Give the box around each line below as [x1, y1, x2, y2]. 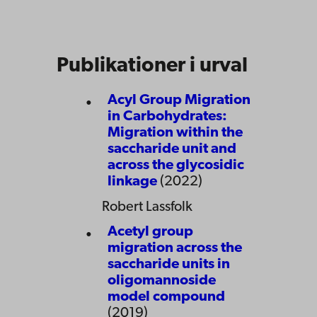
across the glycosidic [108, 158, 244, 173]
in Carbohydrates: [108, 110, 227, 125]
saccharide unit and [108, 142, 236, 157]
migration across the [108, 241, 242, 256]
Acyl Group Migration [108, 93, 250, 108]
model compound [108, 290, 225, 305]
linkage [108, 175, 160, 190]
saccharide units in [108, 258, 230, 272]
